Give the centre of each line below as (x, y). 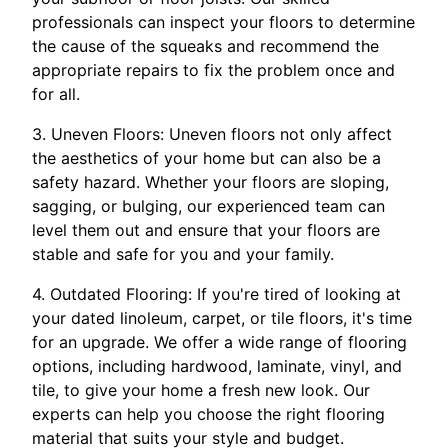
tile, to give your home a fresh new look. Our (201, 389)
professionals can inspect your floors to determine (223, 21)
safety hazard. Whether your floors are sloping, (210, 181)
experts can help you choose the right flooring (208, 413)
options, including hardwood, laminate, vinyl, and (217, 365)
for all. (56, 93)
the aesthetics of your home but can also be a (206, 157)
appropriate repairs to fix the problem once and (213, 69)
